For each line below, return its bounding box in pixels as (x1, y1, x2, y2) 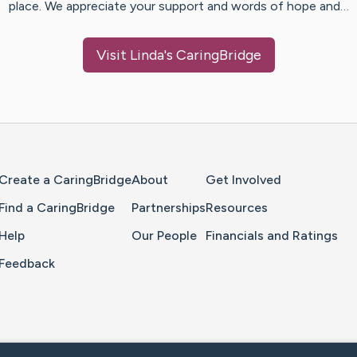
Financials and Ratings (206, 228, 338, 244)
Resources (206, 200, 268, 216)
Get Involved (206, 172, 281, 188)
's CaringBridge (163, 46, 261, 65)
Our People (131, 228, 197, 244)
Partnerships (131, 200, 206, 216)
